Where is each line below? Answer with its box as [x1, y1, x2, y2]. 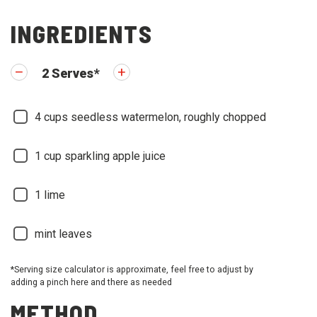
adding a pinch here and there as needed [11, 277, 172, 288]
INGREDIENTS [11, 19, 153, 49]
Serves [52, 66, 93, 81]
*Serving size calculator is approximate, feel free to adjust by [11, 264, 253, 275]
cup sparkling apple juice [44, 149, 166, 163]
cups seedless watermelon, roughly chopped [44, 110, 266, 125]
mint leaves [35, 227, 92, 241]
